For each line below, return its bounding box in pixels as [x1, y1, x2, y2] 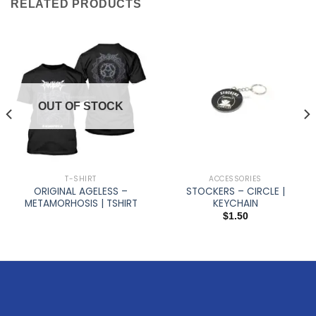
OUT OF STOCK [38, 99, 123, 112]
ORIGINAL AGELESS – [34, 184, 128, 198]
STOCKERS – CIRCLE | [186, 184, 285, 198]
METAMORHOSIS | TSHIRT [24, 196, 138, 210]
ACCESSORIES [209, 174, 262, 185]
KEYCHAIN [212, 196, 258, 210]
